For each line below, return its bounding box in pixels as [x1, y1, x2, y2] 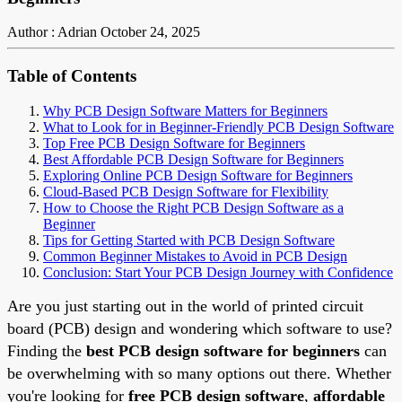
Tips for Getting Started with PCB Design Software [43, 232, 335, 248]
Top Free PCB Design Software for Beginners [43, 135, 305, 151]
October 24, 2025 [100, 24, 200, 40]
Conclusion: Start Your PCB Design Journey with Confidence [43, 264, 393, 280]
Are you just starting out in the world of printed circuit [7, 296, 363, 315]
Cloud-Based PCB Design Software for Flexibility [43, 183, 328, 199]
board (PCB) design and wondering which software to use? [7, 319, 392, 337]
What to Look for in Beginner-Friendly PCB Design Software [43, 118, 394, 135]
